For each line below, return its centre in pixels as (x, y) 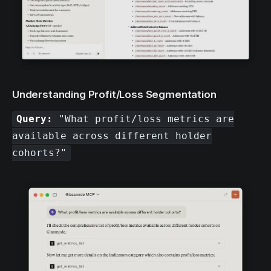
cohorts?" (39, 153)
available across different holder (112, 136)
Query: (35, 119)
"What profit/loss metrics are (144, 119)
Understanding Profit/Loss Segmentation (114, 94)
